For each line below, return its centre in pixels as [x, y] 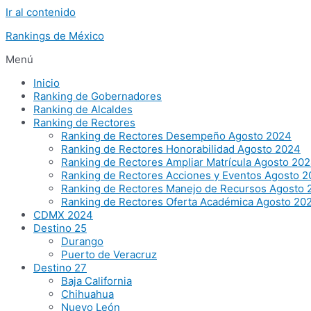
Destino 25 [60, 228]
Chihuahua [87, 294]
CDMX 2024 [63, 215]
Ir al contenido [41, 12]
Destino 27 [60, 268]
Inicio [47, 83]
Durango [82, 241]
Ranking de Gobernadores [98, 96]
